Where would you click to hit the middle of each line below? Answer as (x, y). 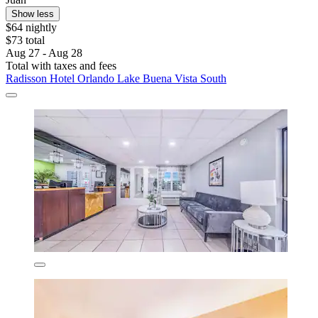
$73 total (25, 40)
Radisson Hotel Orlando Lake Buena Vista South (116, 78)
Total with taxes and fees (61, 65)
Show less (33, 13)
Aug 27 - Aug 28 (44, 53)
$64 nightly (31, 27)
